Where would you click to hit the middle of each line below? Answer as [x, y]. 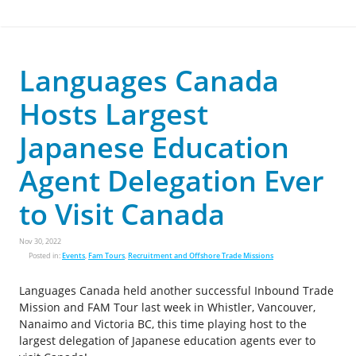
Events [74, 255]
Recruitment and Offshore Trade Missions [201, 255]
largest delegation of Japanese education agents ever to [167, 341]
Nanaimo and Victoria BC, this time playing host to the [163, 324]
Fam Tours [106, 255]
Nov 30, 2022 [40, 241]
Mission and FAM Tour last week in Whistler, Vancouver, [167, 307]
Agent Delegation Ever [172, 181]
